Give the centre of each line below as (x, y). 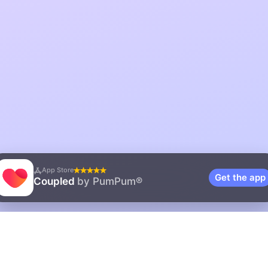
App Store (58, 170)
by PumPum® (110, 181)
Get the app (240, 177)
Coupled (55, 181)
